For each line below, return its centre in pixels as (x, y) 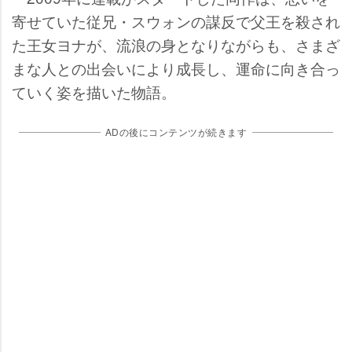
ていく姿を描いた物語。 (94, 92)
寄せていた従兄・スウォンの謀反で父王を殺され (176, 21)
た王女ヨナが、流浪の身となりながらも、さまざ (176, 44)
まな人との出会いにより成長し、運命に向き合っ (176, 68)
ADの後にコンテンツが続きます (176, 132)
